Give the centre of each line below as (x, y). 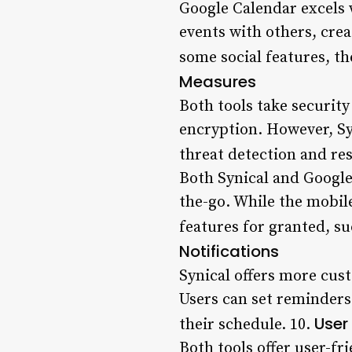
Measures (218, 81)
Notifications (229, 251)
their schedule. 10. (247, 324)
